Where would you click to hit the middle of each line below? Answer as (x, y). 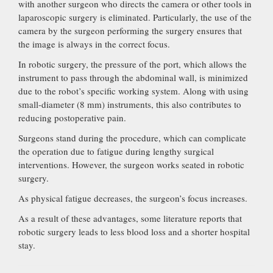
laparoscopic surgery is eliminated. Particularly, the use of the (135, 17)
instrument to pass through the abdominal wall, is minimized (133, 77)
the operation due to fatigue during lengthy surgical (116, 151)
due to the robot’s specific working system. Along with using (133, 90)
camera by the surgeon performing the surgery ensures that (130, 30)
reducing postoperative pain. (72, 117)
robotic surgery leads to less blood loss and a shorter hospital (134, 231)
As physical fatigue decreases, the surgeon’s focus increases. (133, 198)
